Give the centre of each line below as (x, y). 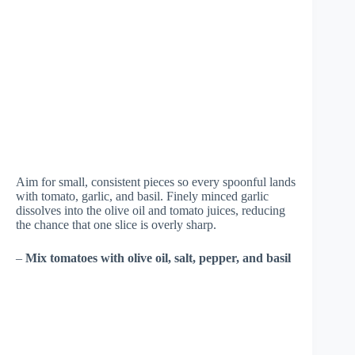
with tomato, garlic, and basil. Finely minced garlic (142, 197)
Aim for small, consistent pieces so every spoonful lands (156, 182)
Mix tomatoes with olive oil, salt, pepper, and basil (158, 258)
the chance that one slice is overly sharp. (116, 225)
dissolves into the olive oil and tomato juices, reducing (151, 211)
